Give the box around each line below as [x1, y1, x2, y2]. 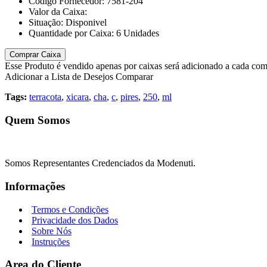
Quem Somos [5, 113, 70, 126]
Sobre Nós [32, 225, 72, 236]
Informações [5, 180, 65, 193]
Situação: [29, 17, 66, 27]
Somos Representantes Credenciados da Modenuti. [5, 158, 195, 169]
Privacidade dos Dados [32, 215, 118, 225]
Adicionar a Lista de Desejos [5, 71, 113, 82]
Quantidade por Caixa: [29, 27, 116, 38]
